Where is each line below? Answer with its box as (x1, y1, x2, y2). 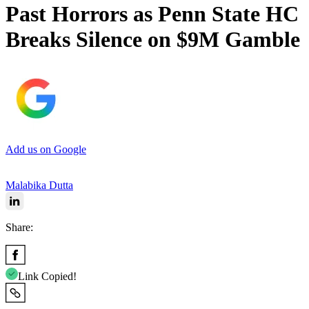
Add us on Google (6, 143, 86, 155)
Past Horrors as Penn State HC (6, 1, 299, 27)
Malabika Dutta (6, 179, 73, 191)
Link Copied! (18, 270, 77, 282)
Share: (6, 221, 33, 233)
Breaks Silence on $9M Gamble (6, 27, 300, 52)
